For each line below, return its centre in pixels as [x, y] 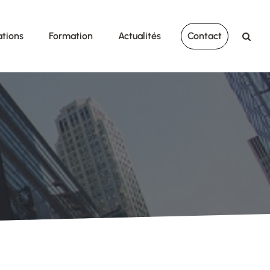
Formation [71, 36]
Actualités [139, 36]
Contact [205, 36]
